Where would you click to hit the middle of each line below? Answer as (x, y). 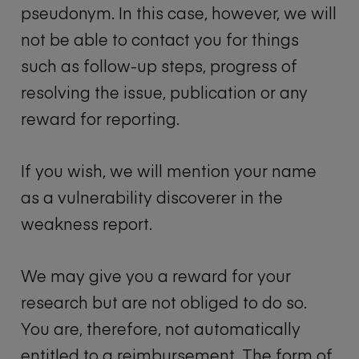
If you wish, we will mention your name (169, 171)
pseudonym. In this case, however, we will (179, 13)
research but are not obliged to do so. (164, 302)
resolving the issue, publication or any (164, 92)
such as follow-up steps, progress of (159, 66)
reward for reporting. (100, 119)
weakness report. (87, 224)
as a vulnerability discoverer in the (152, 197)
